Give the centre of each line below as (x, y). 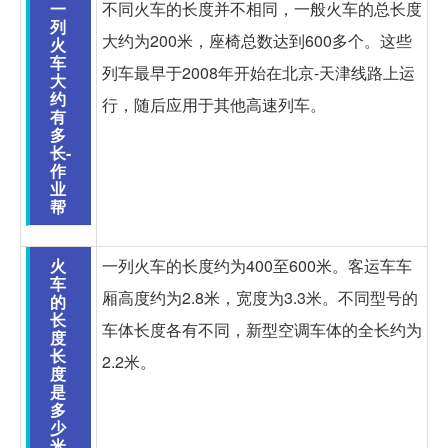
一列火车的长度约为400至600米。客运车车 (257, 265)
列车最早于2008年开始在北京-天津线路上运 (258, 72)
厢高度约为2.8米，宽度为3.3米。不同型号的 (260, 297)
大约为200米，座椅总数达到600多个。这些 (257, 40)
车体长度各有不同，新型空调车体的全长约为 (262, 329)
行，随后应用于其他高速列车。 (214, 104)
